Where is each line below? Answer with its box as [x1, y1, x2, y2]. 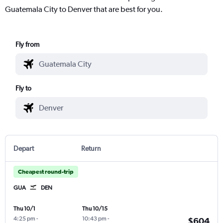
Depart [13, 144, 34, 152]
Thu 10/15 [82, 205, 108, 212]
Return [81, 144, 101, 152]
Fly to [15, 84, 32, 92]
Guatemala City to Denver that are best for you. [5, 4, 163, 14]
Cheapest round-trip [18, 168, 74, 175]
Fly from [15, 40, 40, 48]
